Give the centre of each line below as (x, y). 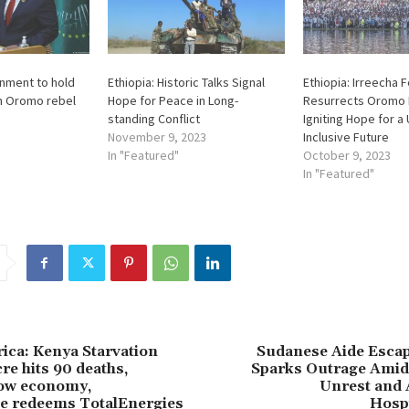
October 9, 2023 (346, 156)
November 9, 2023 (157, 137)
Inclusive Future (346, 137)
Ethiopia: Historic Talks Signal (187, 83)
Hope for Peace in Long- (173, 101)
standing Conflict (154, 119)
